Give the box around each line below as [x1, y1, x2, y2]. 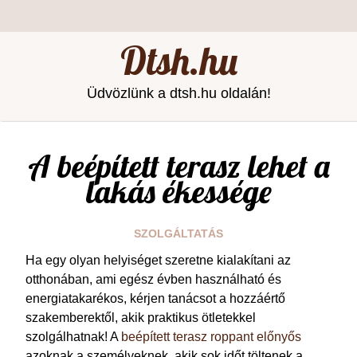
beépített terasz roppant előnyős [121, 330, 301, 343]
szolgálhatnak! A [25, 330, 121, 343]
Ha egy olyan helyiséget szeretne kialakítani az [25, 253, 291, 267]
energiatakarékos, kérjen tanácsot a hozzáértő [25, 292, 285, 305]
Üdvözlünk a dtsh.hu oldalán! [86, 84, 271, 101]
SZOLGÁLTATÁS [134, 227, 223, 240]
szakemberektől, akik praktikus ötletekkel [25, 311, 256, 324]
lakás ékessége [85, 171, 272, 211]
